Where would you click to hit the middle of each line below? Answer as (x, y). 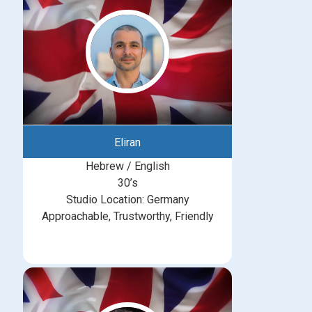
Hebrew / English (127, 166)
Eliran (127, 142)
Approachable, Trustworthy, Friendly (127, 216)
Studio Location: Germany (127, 200)
